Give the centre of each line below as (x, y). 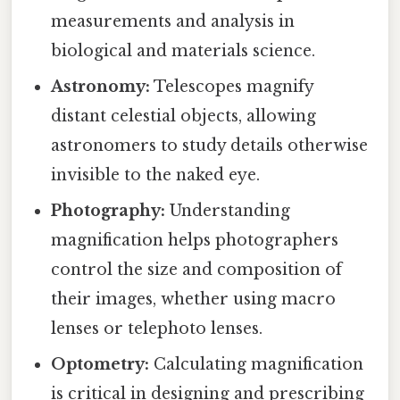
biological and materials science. (183, 51)
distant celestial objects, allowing (184, 117)
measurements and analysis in (173, 22)
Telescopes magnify (232, 87)
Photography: (108, 211)
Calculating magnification (257, 365)
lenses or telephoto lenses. (157, 329)
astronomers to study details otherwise (210, 146)
